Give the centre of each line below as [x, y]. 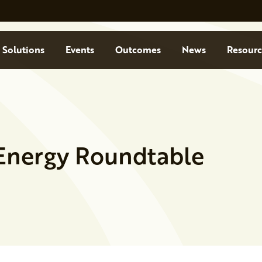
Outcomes [138, 50]
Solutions [23, 50]
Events [80, 50]
